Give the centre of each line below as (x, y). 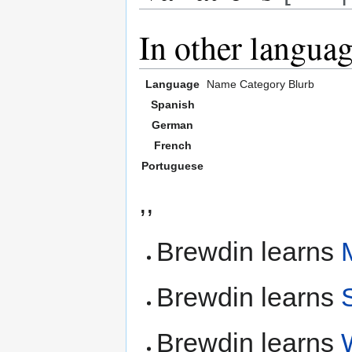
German (172, 125)
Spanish (172, 104)
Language (172, 84)
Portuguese (172, 165)
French (172, 145)
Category (262, 84)
